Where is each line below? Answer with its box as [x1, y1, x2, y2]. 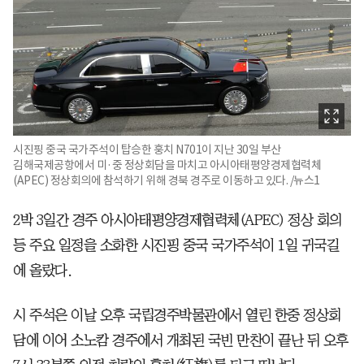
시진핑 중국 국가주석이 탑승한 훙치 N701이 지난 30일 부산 [13, 141, 281, 157]
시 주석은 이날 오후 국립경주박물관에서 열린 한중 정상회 [13, 307, 341, 323]
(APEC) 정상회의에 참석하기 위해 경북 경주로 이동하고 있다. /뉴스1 [13, 172, 320, 188]
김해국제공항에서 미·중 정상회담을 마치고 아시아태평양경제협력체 [13, 157, 321, 172]
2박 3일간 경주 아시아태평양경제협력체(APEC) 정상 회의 [13, 212, 342, 227]
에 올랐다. [13, 262, 71, 278]
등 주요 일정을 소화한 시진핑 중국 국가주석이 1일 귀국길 [13, 237, 339, 253]
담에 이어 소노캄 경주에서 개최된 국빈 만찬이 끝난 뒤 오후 [13, 332, 349, 348]
